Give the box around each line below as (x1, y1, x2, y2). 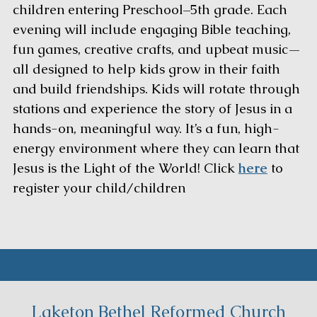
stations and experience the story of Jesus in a (12, 100, 292, 118)
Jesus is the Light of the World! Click (12, 159, 238, 178)
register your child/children (12, 179, 189, 197)
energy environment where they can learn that (12, 139, 299, 158)
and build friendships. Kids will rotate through (12, 80, 300, 98)
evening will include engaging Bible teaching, (12, 21, 291, 39)
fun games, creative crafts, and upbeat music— (12, 40, 301, 59)
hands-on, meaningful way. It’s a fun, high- (12, 120, 279, 138)
